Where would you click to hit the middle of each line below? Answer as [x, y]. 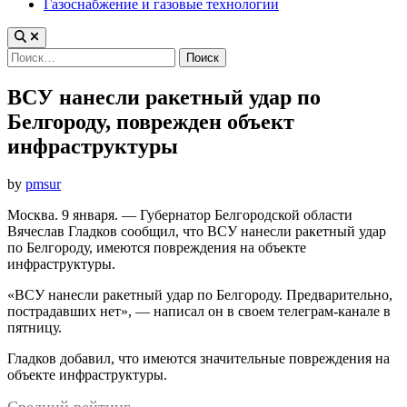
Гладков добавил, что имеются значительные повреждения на [199, 359]
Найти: [28, 55]
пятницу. [35, 328]
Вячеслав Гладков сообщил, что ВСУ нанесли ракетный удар [197, 232]
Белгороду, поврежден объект [151, 121]
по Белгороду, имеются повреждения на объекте [157, 248]
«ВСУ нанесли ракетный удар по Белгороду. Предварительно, [200, 295]
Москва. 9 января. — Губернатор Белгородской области [180, 215]
